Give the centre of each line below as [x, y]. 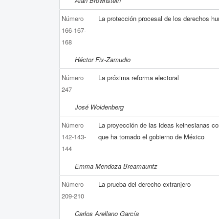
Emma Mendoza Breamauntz [116, 166]
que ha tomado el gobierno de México [152, 136]
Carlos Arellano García [107, 213]
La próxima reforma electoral [139, 77]
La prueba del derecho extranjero [145, 184]
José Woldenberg [99, 107]
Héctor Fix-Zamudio [103, 59]
